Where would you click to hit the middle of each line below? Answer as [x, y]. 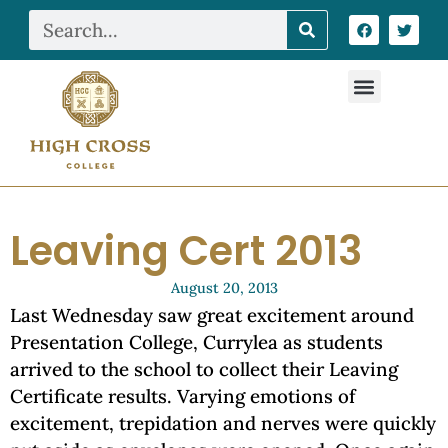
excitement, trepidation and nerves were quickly [223, 423]
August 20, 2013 [224, 288]
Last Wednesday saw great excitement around [212, 315]
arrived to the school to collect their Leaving [204, 369]
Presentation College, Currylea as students [196, 342]
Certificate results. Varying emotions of [183, 396]
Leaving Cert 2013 [186, 251]
